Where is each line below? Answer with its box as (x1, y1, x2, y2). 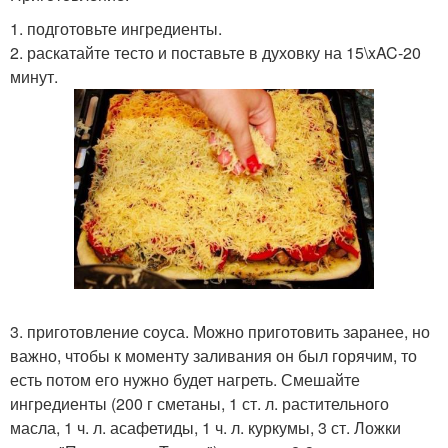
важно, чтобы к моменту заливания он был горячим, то (10, 344, 417, 368)
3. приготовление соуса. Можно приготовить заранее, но (10, 320, 430, 344)
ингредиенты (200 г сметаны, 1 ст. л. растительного (10, 392, 389, 416)
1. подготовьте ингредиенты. (10, 17, 222, 40)
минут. (10, 65, 58, 88)
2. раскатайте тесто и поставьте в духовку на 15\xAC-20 (10, 41, 421, 64)
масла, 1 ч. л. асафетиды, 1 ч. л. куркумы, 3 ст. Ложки (10, 416, 401, 440)
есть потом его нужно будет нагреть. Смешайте (10, 368, 360, 392)
